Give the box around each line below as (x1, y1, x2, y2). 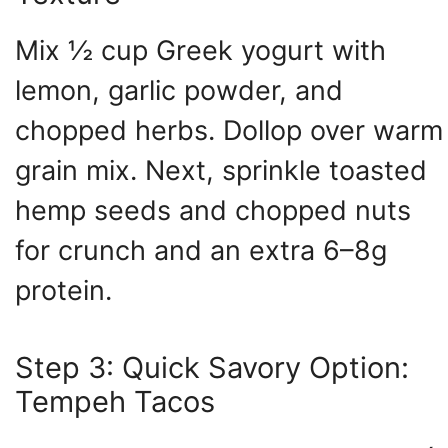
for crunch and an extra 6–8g (15, 233, 387, 267)
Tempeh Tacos (15, 384, 215, 420)
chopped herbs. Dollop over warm (15, 113, 443, 147)
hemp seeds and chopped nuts (15, 193, 411, 227)
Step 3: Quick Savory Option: (15, 350, 409, 386)
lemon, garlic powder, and (15, 73, 343, 107)
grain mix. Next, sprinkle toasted (15, 153, 427, 187)
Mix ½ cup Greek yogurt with (15, 33, 386, 67)
